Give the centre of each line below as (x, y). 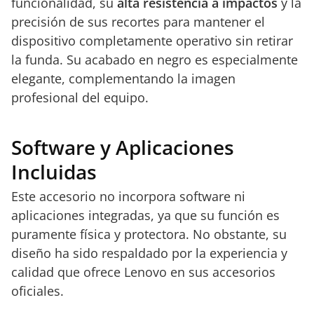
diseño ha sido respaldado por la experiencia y (149, 253)
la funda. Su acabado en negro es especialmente (155, 60)
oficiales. (37, 291)
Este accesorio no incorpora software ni (128, 196)
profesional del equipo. (80, 97)
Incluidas (54, 172)
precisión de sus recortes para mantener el (138, 22)
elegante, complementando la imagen (123, 78)
